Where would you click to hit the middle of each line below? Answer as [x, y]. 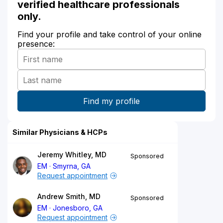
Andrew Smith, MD [69, 196]
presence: [36, 44]
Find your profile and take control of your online [110, 34]
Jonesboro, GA [78, 208]
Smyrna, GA [72, 166]
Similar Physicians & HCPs [60, 132]
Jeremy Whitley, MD [72, 154]
